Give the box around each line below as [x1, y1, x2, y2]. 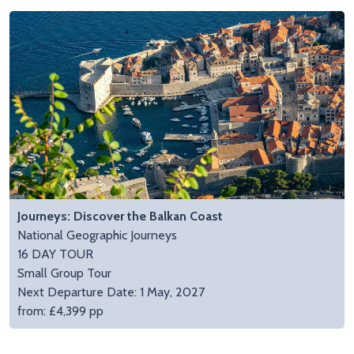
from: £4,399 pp [17, 303, 104, 319]
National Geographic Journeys [17, 228, 177, 243]
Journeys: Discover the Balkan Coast [17, 209, 223, 224]
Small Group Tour [17, 265, 111, 281]
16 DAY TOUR [17, 247, 93, 262]
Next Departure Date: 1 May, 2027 [17, 284, 205, 300]
